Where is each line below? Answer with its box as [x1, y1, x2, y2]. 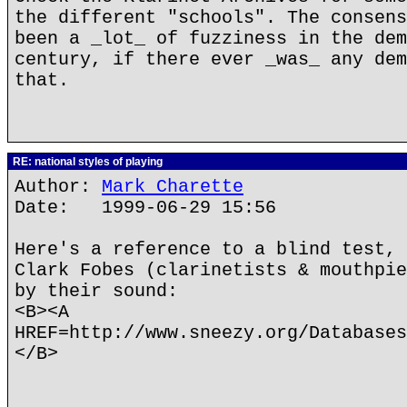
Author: [15, 176, 102, 197]
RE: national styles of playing [10, 155, 163, 168]
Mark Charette [102, 176, 243, 197]
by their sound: [15, 281, 178, 302]
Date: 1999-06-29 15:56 [15, 197, 276, 218]
